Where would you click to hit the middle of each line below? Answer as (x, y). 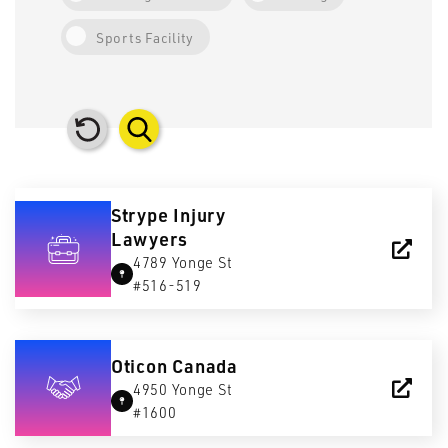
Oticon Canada (174, 366)
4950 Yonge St (182, 389)
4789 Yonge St (182, 261)
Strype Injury (168, 214)
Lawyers (149, 238)
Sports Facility (145, 37)
